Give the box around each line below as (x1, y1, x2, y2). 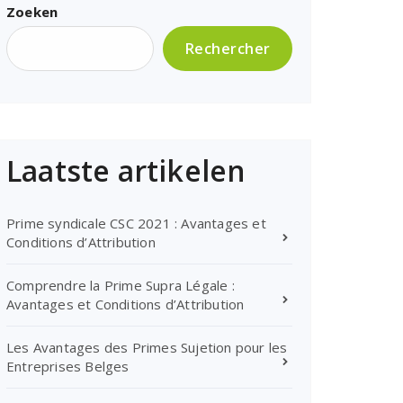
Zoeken (6, 3, 58, 21)
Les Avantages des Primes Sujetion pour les (6, 338, 288, 356)
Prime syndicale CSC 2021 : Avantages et (6, 214, 266, 232)
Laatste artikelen (6, 151, 246, 190)
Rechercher (184, 39, 271, 58)
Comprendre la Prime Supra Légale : (6, 276, 235, 294)
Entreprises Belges (6, 357, 130, 375)
